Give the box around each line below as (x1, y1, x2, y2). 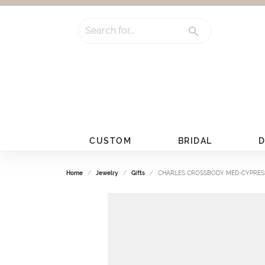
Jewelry (96, 169, 118, 176)
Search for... (78, 25, 122, 35)
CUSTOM (89, 135, 132, 146)
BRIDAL (177, 135, 212, 146)
